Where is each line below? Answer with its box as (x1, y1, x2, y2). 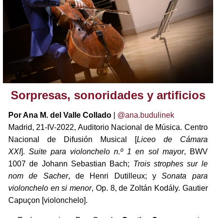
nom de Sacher (8, 172, 68, 181)
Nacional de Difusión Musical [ (8, 135, 137, 144)
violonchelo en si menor (8, 184, 92, 193)
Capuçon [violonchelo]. (8, 196, 88, 205)
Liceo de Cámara (136, 135, 208, 144)
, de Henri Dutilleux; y (68, 172, 162, 181)
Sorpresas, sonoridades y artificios (10, 89, 205, 102)
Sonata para (162, 172, 208, 181)
